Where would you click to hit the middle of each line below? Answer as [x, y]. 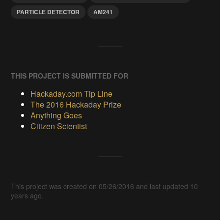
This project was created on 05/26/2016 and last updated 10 [105, 186]
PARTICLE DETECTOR [48, 12]
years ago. [27, 196]
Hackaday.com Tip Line [72, 94]
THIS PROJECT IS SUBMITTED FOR [70, 76]
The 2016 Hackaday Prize [76, 105]
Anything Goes [56, 115]
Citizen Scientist [59, 126]
